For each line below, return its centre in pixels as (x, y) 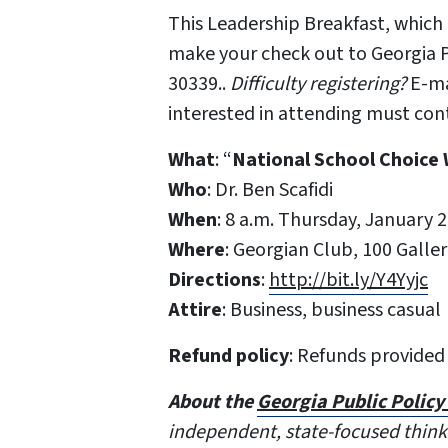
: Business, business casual (331, 310)
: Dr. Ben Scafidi (270, 190)
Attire (195, 310)
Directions (214, 280)
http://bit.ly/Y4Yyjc (348, 280)
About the (212, 402)
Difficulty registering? (318, 84)
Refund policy (228, 356)
